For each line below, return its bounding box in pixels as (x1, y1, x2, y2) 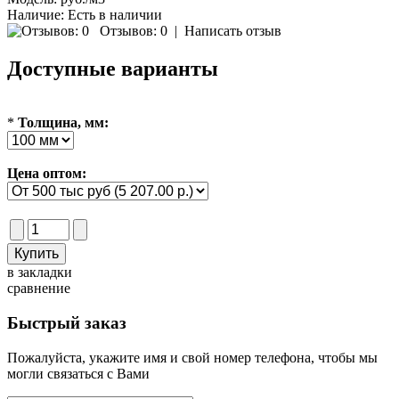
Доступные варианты (7, 57, 218, 81)
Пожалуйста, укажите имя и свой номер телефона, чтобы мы (7, 349, 378, 365)
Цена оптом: (7, 166, 86, 182)
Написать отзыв (184, 23, 281, 39)
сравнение (7, 281, 70, 297)
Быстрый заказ (7, 313, 126, 332)
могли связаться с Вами (7, 365, 150, 381)
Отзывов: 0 (100, 23, 167, 39)
